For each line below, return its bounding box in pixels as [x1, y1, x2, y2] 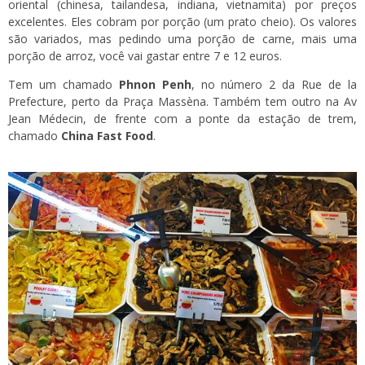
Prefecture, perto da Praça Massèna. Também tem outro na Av [8, 93, 357, 109]
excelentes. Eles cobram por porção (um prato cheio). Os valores [8, 13, 357, 29]
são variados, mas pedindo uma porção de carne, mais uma [8, 30, 357, 46]
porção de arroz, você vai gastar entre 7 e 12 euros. [8, 47, 282, 64]
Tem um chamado [8, 76, 119, 92]
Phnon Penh [118, 76, 191, 92]
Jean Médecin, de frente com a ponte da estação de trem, [8, 110, 357, 126]
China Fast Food [61, 127, 153, 143]
